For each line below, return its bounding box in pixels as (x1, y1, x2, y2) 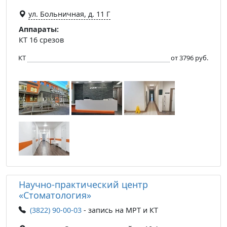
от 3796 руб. (171, 53, 208, 62)
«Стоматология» (19, 188, 91, 201)
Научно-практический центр (19, 178, 148, 191)
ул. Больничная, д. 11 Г (28, 9, 110, 19)
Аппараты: (19, 24, 59, 34)
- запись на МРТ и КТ (82, 205, 158, 215)
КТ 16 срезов (19, 34, 64, 45)
